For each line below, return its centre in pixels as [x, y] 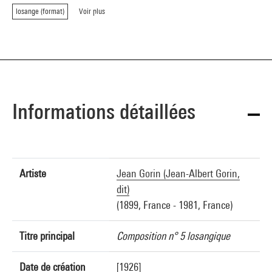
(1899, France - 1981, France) [175, 205]
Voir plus [92, 11]
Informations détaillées [104, 111]
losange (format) [40, 11]
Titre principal [47, 236]
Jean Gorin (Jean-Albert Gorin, [178, 173]
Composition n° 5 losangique [173, 236]
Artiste [33, 173]
